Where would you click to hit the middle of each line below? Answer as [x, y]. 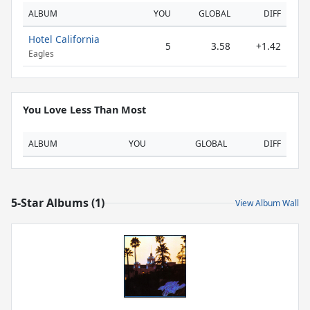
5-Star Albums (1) [58, 203]
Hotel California [64, 39]
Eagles [41, 54]
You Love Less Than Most [84, 110]
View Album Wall [267, 203]
